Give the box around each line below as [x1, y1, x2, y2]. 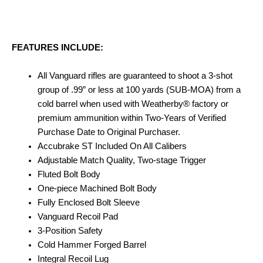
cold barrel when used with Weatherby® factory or [37, 99, 228, 109]
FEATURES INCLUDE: [12, 43, 103, 53]
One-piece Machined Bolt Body [37, 183, 157, 193]
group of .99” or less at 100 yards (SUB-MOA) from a [37, 85, 241, 95]
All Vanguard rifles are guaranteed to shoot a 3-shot [37, 70, 232, 80]
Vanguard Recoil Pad [37, 211, 118, 221]
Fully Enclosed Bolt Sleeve [37, 197, 140, 207]
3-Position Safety [37, 225, 103, 235]
